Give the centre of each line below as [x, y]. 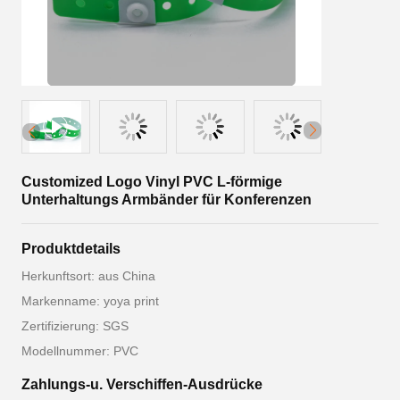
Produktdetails [71, 249]
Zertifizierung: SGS [75, 326]
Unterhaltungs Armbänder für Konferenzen [167, 200]
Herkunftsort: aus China [88, 276]
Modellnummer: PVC [80, 351]
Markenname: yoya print [90, 301]
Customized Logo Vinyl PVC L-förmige [152, 182]
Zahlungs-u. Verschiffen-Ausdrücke [142, 384]
